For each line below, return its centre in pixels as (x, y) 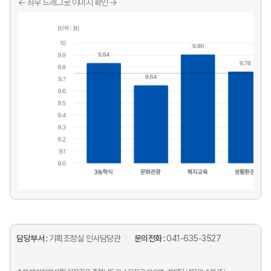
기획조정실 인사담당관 (84, 239)
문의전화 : (150, 239)
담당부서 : (33, 239)
